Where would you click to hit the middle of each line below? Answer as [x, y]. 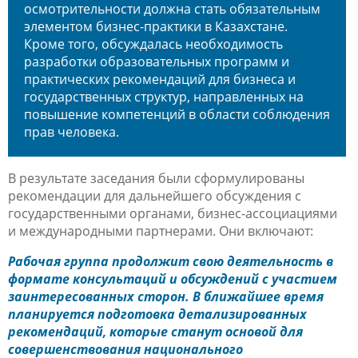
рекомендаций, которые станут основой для [155, 331]
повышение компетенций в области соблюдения [177, 114]
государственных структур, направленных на [164, 96]
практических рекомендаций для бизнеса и [160, 79]
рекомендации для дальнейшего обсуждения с [155, 195]
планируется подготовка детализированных [157, 314]
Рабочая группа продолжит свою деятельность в [171, 261]
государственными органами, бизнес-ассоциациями [173, 213]
